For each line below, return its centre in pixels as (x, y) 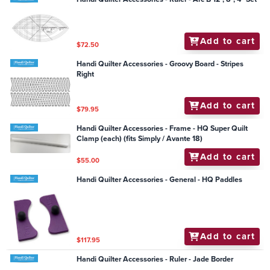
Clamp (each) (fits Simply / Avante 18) (140, 138)
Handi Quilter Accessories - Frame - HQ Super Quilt (162, 128)
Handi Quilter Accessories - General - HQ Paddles (160, 179)
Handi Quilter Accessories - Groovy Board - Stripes (160, 64)
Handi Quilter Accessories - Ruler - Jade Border (155, 259)
